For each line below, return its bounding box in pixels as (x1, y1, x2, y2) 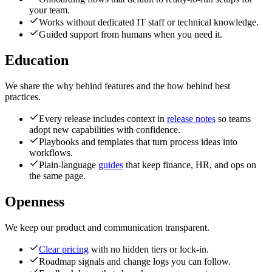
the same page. (29, 171, 86, 182)
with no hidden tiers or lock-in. (89, 243, 209, 254)
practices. (5, 92, 41, 103)
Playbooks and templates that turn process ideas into (39, 137, 237, 148)
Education (5, 52, 69, 69)
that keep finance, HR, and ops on (123, 160, 256, 171)
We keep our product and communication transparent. (5, 222, 209, 233)
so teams (216, 114, 251, 124)
